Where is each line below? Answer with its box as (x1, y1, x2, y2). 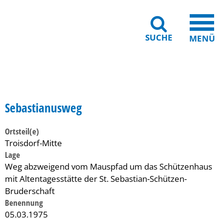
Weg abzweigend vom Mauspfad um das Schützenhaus (5, 161, 212, 172)
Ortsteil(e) (5, 126, 39, 137)
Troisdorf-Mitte (5, 137, 62, 149)
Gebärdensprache (22, 82, 75, 91)
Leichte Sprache (145, 82, 192, 91)
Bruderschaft (5, 185, 55, 197)
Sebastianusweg (5, 99, 82, 116)
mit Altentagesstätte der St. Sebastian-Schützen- (5, 173, 187, 184)
